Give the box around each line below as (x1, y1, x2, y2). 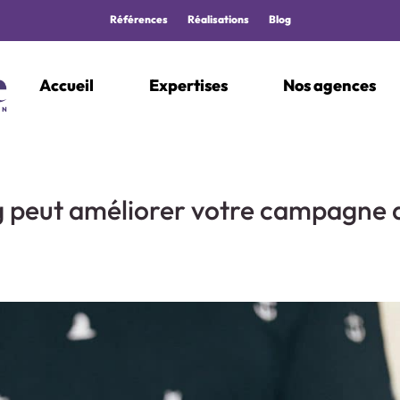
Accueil (39, 74, 94, 96)
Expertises (149, 74, 228, 96)
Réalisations (187, 12, 249, 26)
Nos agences (283, 74, 376, 96)
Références (109, 12, 168, 26)
